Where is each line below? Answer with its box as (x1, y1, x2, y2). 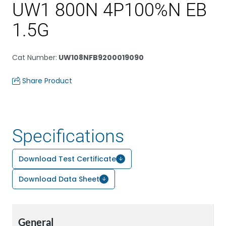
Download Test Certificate (19, 154, 116, 164)
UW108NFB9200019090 (57, 52, 144, 63)
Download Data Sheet (19, 174, 99, 184)
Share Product (22, 76, 72, 86)
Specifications (12, 126, 124, 147)
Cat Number (12, 52, 55, 63)
